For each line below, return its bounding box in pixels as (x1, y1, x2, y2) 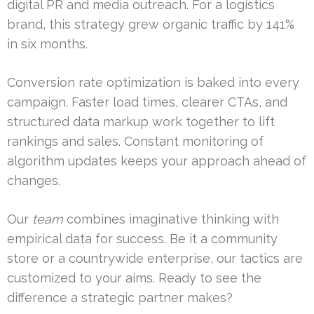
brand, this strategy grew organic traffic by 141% (7, 17, 294, 32)
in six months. (7, 36, 88, 52)
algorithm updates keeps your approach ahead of (7, 153, 306, 169)
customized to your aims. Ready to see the (7, 271, 261, 286)
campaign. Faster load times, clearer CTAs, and (7, 95, 287, 110)
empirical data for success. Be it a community (7, 231, 278, 247)
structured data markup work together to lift (7, 114, 275, 130)
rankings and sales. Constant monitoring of (7, 134, 264, 149)
